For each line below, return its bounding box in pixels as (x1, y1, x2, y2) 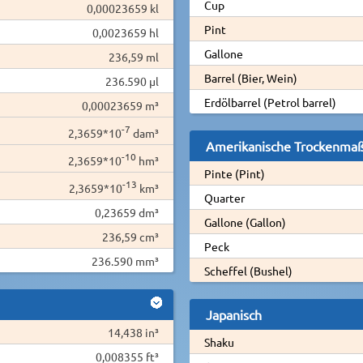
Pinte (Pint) (203, 165, 265, 181)
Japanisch (205, 305, 262, 322)
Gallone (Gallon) (203, 214, 286, 229)
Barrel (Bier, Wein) (203, 70, 297, 85)
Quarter (203, 190, 245, 205)
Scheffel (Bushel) (203, 263, 293, 278)
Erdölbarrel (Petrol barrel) (203, 94, 336, 109)
